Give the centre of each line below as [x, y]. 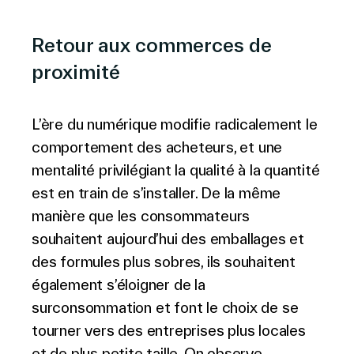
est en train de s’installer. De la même [156, 193]
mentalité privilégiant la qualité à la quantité [176, 170]
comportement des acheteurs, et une [157, 147]
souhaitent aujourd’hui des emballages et [168, 239]
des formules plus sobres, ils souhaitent [164, 262]
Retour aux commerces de [152, 45]
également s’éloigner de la [119, 284]
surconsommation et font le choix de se [165, 307]
